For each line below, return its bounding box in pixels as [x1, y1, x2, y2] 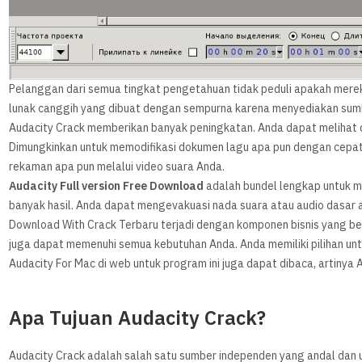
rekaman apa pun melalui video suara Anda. [9, 158, 225, 176]
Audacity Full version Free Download [9, 178, 204, 196]
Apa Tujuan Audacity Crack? [9, 304, 267, 334]
